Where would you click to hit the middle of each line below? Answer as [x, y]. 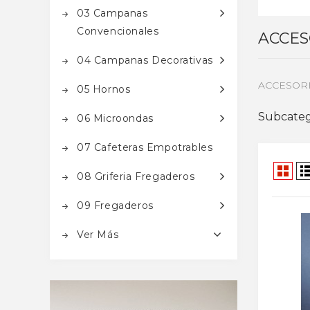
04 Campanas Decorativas [145, 60]
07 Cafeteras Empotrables [145, 147]
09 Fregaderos [115, 206]
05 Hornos [104, 89]
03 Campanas [112, 13]
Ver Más [98, 235]
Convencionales [118, 31]
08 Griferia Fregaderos [136, 176]
